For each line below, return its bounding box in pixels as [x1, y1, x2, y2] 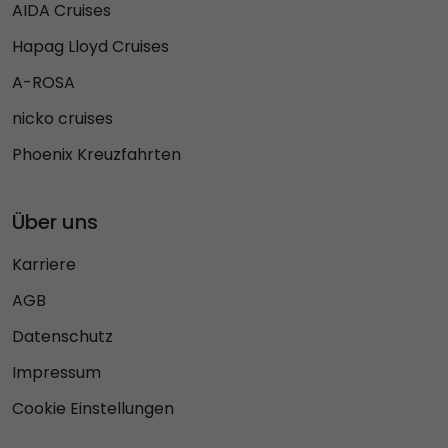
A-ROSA [12, 70, 75, 94]
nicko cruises [12, 106, 113, 130]
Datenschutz [12, 324, 113, 348]
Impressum [12, 360, 101, 384]
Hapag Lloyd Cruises [12, 34, 169, 58]
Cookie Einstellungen [12, 396, 174, 420]
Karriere [12, 252, 76, 276]
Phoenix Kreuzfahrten [12, 142, 181, 166]
